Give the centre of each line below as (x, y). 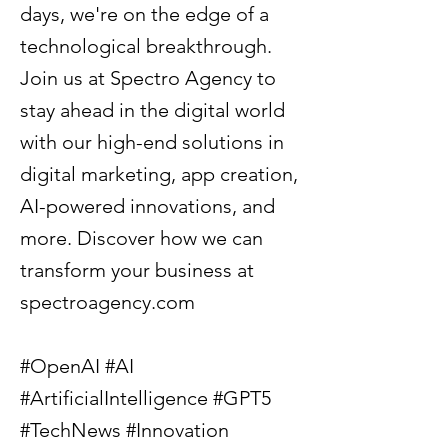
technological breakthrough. (146, 46)
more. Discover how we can (141, 238)
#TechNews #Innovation (124, 430)
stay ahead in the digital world (152, 110)
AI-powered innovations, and (147, 206)
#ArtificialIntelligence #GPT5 (145, 398)
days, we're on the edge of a (144, 14)
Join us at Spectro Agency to (148, 78)
